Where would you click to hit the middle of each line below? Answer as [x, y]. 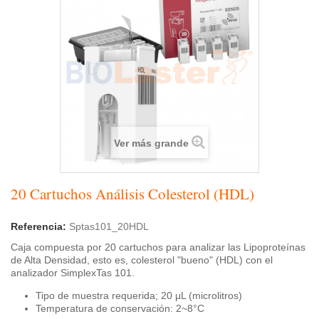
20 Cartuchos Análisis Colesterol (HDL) [132, 193]
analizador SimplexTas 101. [73, 272]
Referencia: [38, 226]
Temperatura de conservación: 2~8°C [120, 308]
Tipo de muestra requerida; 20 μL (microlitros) [139, 295]
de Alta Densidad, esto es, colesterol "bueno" [113, 260]
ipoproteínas [277, 247]
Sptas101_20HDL [109, 226]
